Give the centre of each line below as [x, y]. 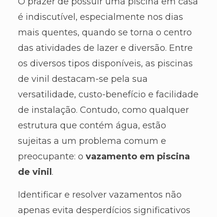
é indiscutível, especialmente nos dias [100, 17]
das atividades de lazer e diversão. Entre [105, 48]
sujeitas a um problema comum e [92, 141]
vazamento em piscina [138, 157]
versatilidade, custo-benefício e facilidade [108, 95]
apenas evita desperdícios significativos [104, 210]
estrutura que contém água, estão [92, 126]
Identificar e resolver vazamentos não [100, 195]
